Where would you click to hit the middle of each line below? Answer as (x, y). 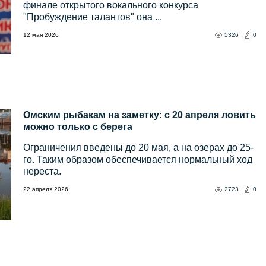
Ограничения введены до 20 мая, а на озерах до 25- (138, 148)
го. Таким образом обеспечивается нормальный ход (138, 160)
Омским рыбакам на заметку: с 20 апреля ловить (140, 115)
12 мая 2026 (41, 35)
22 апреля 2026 (46, 189)
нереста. (42, 172)
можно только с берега (78, 127)
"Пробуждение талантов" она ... (93, 17)
